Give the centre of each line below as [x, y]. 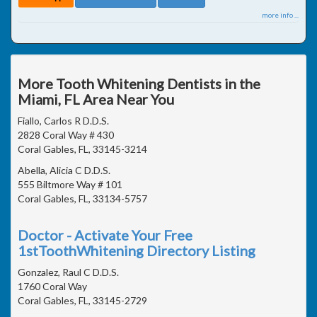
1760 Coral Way [52, 286]
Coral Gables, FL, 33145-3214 [82, 149]
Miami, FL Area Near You [96, 99]
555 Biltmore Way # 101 [70, 184]
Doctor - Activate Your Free [105, 235]
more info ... [280, 15]
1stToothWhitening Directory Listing [137, 250]
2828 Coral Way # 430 [66, 134]
